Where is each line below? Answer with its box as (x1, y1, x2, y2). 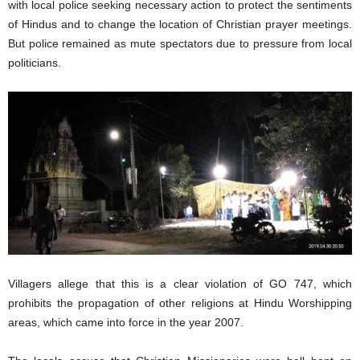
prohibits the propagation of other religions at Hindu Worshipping (8, 296, 352, 309)
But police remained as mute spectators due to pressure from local (8, 37, 352, 50)
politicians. (8, 56, 61, 69)
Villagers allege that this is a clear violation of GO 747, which (8, 276, 352, 290)
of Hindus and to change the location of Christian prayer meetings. (8, 18, 352, 31)
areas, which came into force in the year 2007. (8, 315, 243, 329)
